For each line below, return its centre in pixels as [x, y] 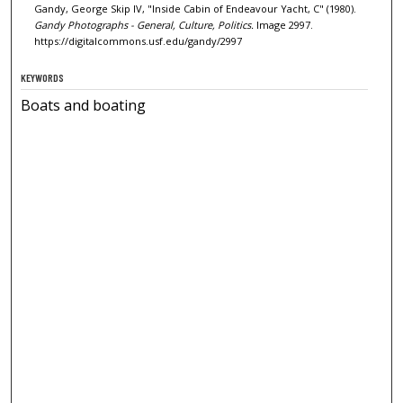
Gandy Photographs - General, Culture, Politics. [143, 25]
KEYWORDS [43, 78]
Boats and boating [84, 106]
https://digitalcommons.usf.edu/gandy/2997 [138, 41]
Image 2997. [283, 25]
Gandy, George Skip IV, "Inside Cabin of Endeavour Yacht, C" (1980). [195, 9]
